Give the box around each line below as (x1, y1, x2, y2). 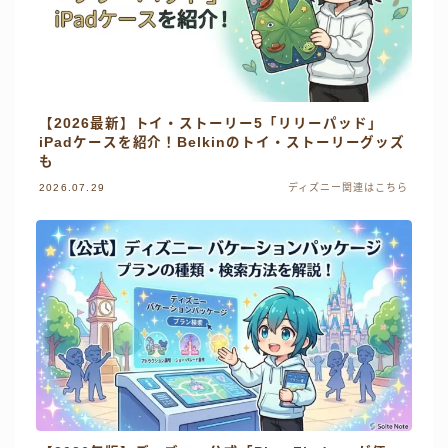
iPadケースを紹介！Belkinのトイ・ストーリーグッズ (39, 134, 406, 150)
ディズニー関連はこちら (287, 181, 408, 193)
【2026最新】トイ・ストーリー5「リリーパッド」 (39, 115, 383, 131)
